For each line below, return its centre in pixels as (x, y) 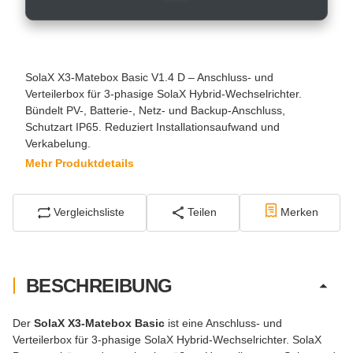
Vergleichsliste (89, 212)
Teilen (203, 212)
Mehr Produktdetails (80, 163)
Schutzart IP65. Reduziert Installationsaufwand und (152, 126)
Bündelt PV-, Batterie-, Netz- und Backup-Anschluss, (155, 110)
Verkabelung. (58, 143)
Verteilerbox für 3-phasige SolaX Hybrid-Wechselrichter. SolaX (167, 339)
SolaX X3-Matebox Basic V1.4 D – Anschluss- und (149, 77)
